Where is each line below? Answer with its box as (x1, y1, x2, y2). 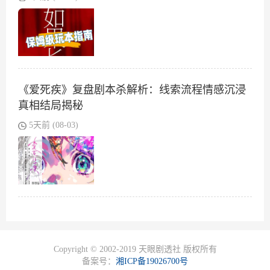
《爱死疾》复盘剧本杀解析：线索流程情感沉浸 (18, 84, 246, 96)
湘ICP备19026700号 (116, 257, 188, 266)
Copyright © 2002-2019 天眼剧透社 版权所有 (53, 245, 217, 254)
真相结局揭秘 (18, 99, 83, 112)
